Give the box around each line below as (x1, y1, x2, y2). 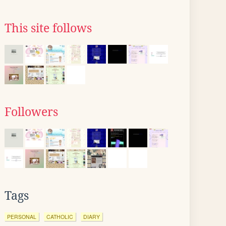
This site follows (5, 22, 92, 35)
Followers (5, 105, 58, 119)
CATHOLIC (46, 213, 73, 220)
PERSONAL (7, 213, 36, 220)
